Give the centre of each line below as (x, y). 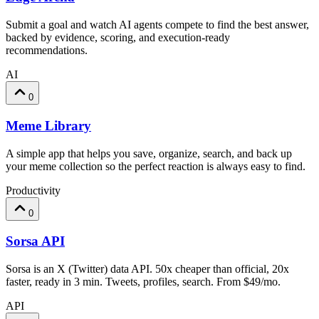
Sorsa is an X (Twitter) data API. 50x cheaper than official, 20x (147, 269)
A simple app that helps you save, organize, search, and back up (149, 153)
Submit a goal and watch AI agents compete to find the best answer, (157, 25)
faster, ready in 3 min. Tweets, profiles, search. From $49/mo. (143, 282)
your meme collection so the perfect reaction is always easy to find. (156, 166)
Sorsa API (35, 241)
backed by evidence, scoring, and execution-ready (118, 38)
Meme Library (48, 125)
